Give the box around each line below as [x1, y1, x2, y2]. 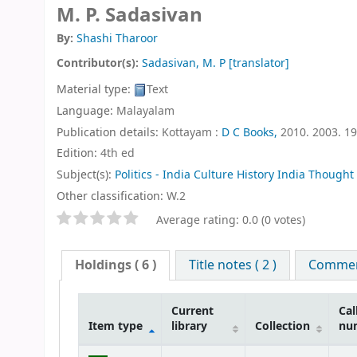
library [171, 317, 207, 335]
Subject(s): [57, 167, 115, 184]
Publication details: [57, 124, 162, 141]
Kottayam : [162, 124, 218, 141]
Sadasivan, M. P [142, 55, 226, 73]
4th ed [100, 145, 135, 163]
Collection [254, 317, 310, 335]
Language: [57, 102, 116, 120]
